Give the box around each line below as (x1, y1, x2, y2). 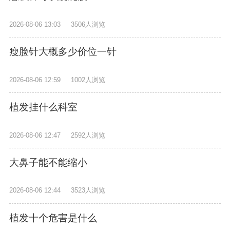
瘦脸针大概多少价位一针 (9, 46, 117, 57)
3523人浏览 (71, 186, 106, 195)
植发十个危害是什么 (9, 213, 97, 224)
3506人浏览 (71, 20, 106, 28)
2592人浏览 (71, 131, 106, 139)
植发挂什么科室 (9, 102, 78, 113)
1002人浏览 (71, 75, 106, 84)
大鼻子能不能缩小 (9, 157, 87, 168)
